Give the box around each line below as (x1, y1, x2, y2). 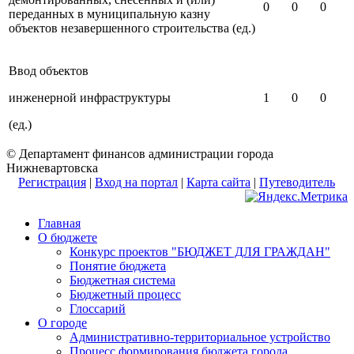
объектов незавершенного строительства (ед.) (9, 21, 255, 35)
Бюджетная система (70, 273, 175, 287)
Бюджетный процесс (70, 287, 181, 301)
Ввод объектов (9, 63, 88, 77)
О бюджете (38, 230, 97, 244)
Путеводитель (259, 175, 335, 189)
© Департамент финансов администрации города (6, 146, 273, 160)
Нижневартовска (6, 160, 98, 175)
